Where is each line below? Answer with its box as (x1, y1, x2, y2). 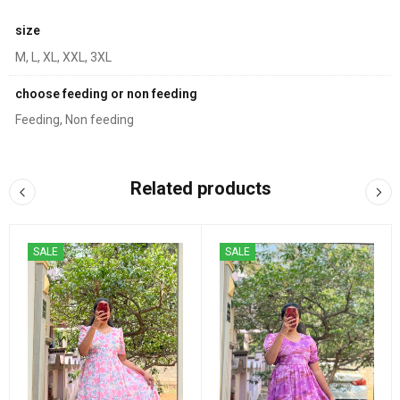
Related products (129, 178, 271, 200)
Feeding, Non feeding (15, 112, 134, 128)
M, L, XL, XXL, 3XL (15, 49, 112, 64)
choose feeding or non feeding (15, 86, 197, 101)
